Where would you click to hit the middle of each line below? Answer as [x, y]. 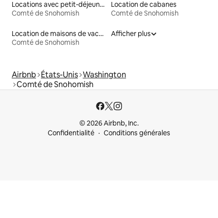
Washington [104, 75]
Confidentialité [71, 133]
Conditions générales [137, 133]
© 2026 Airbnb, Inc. [109, 123]
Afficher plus [131, 34]
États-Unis [59, 75]
